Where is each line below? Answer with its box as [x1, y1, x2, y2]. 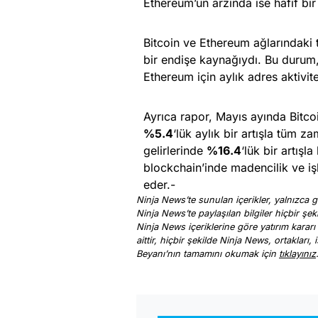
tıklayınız [279, 248, 316, 260]
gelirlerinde [143, 143, 207, 158]
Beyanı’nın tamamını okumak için [136, 248, 279, 260]
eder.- [143, 177, 175, 192]
